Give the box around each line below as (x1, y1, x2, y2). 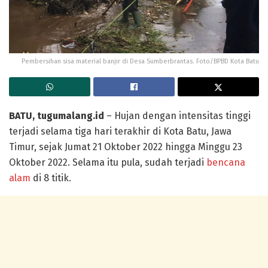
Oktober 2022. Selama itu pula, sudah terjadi (9, 156, 206, 168)
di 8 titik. (31, 172, 71, 184)
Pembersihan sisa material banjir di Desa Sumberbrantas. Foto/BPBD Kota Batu (22, 57, 259, 65)
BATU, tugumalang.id (9, 109, 104, 121)
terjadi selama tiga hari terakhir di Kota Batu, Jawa (9, 125, 232, 137)
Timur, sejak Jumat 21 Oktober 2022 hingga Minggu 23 (9, 141, 242, 153)
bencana (206, 156, 245, 168)
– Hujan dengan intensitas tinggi (104, 109, 251, 121)
